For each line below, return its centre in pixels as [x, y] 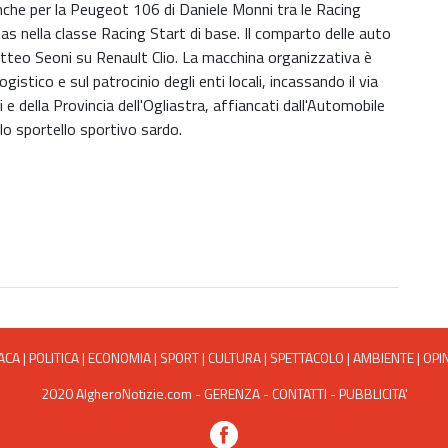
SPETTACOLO [307, 357]
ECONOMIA [119, 357]
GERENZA [231, 393]
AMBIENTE [383, 357]
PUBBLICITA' [373, 393]
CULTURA [234, 357]
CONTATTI [299, 393]
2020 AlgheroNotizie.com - [122, 393]
